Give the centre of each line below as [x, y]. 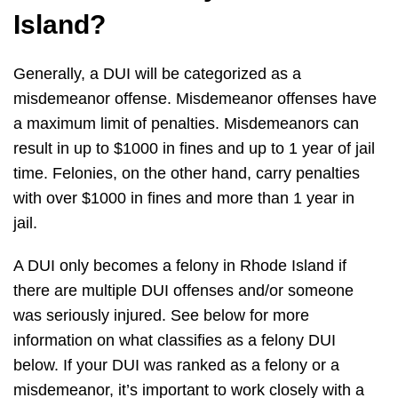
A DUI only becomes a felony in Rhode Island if [180, 266]
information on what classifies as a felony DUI [175, 341]
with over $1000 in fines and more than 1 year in [184, 199]
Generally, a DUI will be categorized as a [157, 74]
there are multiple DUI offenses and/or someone [183, 291]
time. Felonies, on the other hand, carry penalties [187, 174]
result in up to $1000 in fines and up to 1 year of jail [194, 149]
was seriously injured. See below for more [161, 316]
